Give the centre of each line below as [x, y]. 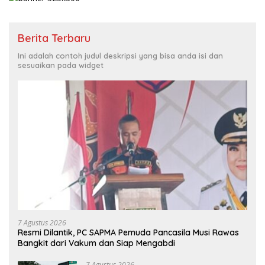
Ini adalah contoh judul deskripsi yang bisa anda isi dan [120, 56]
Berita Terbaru [54, 38]
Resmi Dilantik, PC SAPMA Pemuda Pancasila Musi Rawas [128, 232]
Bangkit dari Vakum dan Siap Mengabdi [96, 243]
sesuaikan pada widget [61, 65]
